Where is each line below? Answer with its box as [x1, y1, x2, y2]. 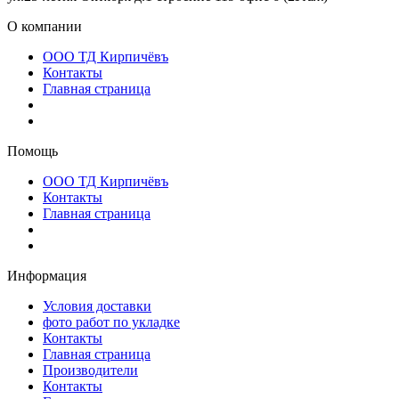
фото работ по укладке [43, 313, 180, 330]
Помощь [7, 142, 58, 159]
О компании [7, 18, 82, 34]
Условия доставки [43, 297, 151, 313]
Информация [7, 267, 86, 283]
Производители [43, 362, 138, 378]
